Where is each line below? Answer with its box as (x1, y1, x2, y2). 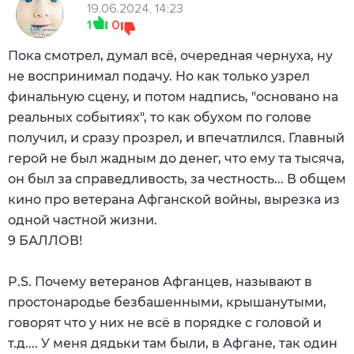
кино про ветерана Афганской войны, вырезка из (8, 191, 340, 207)
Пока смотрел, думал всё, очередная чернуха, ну (8, 47, 333, 63)
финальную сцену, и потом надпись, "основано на (8, 88, 338, 104)
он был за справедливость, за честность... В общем (8, 171, 346, 186)
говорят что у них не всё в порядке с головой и (8, 314, 322, 330)
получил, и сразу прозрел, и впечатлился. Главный (8, 130, 345, 145)
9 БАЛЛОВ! (8, 232, 82, 248)
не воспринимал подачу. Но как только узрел (8, 68, 310, 84)
